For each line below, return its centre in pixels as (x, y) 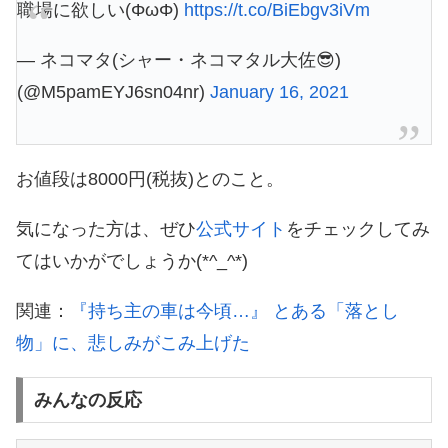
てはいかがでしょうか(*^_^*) (132, 261)
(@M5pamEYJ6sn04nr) (113, 92)
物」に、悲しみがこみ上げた (133, 343)
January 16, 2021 (279, 92)
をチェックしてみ (358, 229)
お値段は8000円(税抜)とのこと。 (150, 179)
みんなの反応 (87, 399)
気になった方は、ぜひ (106, 229)
